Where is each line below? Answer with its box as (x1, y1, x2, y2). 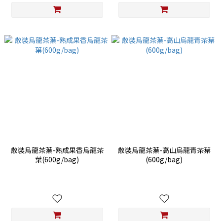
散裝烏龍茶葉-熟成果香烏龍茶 (10, 145, 104, 155)
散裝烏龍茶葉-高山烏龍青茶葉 (117, 145, 211, 155)
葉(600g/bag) (35, 154, 79, 165)
